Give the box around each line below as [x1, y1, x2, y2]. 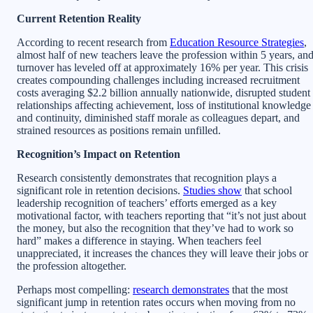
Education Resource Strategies [170, 36, 304, 48]
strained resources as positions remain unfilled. [17, 124, 221, 136]
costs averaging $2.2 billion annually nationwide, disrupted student [17, 86, 310, 99]
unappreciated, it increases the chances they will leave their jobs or [17, 247, 308, 259]
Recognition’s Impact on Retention [17, 147, 180, 160]
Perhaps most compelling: [17, 283, 133, 296]
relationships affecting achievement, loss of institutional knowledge [17, 99, 311, 111]
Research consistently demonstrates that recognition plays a [17, 171, 277, 184]
